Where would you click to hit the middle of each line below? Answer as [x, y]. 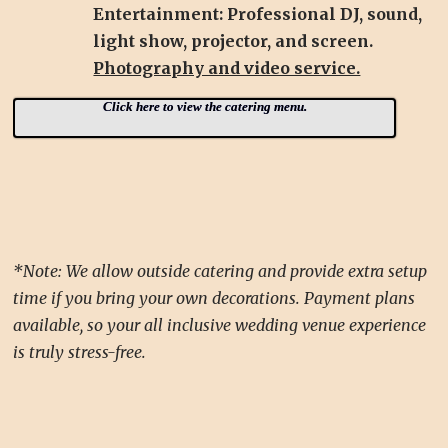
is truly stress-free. [80, 352]
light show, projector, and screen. [233, 41]
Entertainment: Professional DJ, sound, [258, 14]
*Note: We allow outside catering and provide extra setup [220, 271]
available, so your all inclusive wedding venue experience [220, 325]
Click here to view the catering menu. [204, 107]
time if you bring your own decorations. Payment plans [214, 298]
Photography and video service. [227, 68]
